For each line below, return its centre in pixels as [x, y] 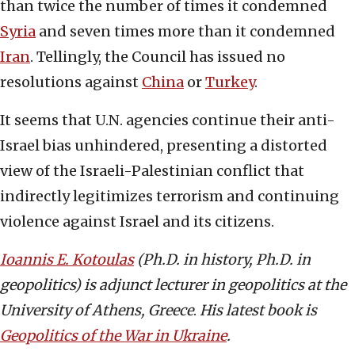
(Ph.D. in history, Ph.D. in [222, 260]
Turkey [230, 82]
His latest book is [258, 311]
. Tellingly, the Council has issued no [158, 57]
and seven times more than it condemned [185, 32]
